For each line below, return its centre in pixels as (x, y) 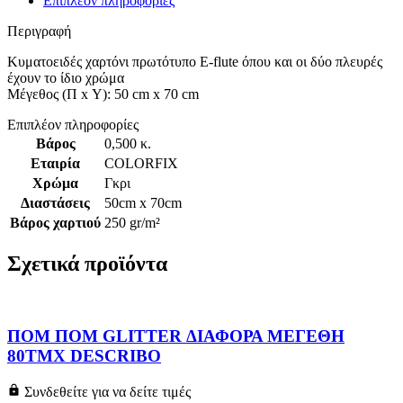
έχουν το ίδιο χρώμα (66, 77)
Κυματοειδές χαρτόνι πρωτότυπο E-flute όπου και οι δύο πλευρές (195, 61)
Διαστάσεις (55, 202)
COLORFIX (141, 163)
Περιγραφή (39, 31)
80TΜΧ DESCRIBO (84, 356)
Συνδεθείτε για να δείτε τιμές (106, 391)
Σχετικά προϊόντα (87, 263)
